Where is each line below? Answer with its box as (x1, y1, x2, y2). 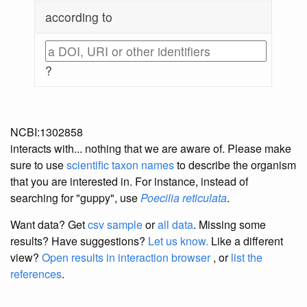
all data (158, 217, 193, 233)
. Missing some (193, 217, 266, 233)
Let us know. (148, 233, 208, 249)
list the (231, 249, 262, 266)
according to (45, 8, 113, 26)
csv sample (88, 217, 143, 233)
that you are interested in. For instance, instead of (10, 173, 248, 190)
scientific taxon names (66, 157, 174, 173)
